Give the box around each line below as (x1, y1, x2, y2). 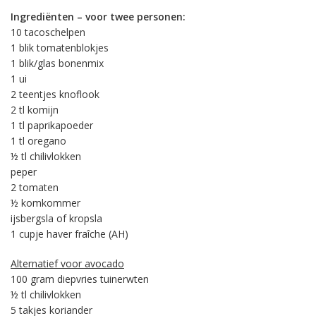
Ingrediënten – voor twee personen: (11, 10, 186, 23)
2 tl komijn (11, 103, 59, 116)
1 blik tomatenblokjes (11, 41, 109, 54)
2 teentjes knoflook (11, 87, 99, 101)
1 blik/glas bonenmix (11, 56, 104, 70)
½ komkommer (11, 196, 80, 209)
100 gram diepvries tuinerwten (11, 272, 149, 286)
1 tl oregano (11, 134, 66, 147)
